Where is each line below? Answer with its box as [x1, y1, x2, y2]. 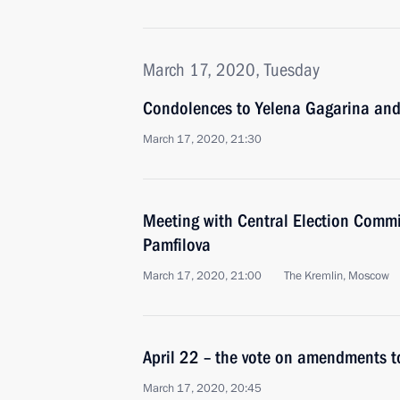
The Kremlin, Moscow [284, 268, 389, 284]
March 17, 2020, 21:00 [143, 268, 262, 284]
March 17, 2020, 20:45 [143, 380, 262, 396]
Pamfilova [143, 234, 211, 255]
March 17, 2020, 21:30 [143, 131, 262, 147]
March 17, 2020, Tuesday [143, 59, 320, 80]
